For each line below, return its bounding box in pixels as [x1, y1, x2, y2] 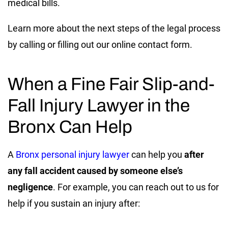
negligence [8, 181, 53, 192]
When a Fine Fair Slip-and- [8, 74, 215, 94]
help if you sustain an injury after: [8, 197, 140, 209]
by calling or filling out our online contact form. [8, 39, 194, 50]
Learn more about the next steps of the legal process [8, 22, 220, 34]
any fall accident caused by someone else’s [8, 165, 183, 176]
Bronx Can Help [8, 117, 132, 136]
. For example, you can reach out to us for [53, 181, 219, 192]
